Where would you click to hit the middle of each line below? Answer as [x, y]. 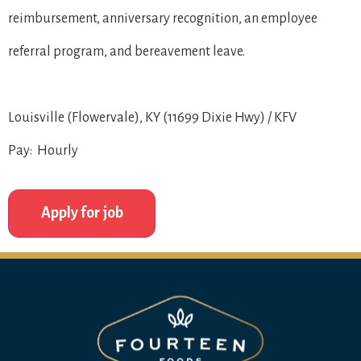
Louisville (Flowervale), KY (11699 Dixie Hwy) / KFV [152, 117]
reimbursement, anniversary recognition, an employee [163, 18]
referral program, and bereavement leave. [127, 51]
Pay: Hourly [43, 150]
